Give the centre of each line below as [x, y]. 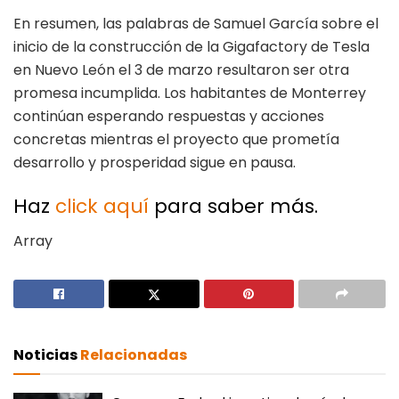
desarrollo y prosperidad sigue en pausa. [155, 162]
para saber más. [233, 207]
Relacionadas [134, 355]
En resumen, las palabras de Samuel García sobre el [196, 23]
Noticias [47, 355]
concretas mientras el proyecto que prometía [176, 139]
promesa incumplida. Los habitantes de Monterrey [190, 93]
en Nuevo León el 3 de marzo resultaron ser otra [181, 69]
